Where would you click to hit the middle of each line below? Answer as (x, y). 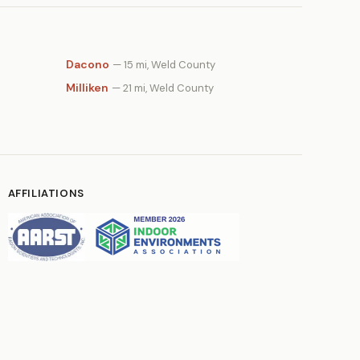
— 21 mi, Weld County (163, 88)
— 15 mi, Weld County (164, 65)
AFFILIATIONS (46, 193)
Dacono (88, 64)
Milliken (87, 88)
